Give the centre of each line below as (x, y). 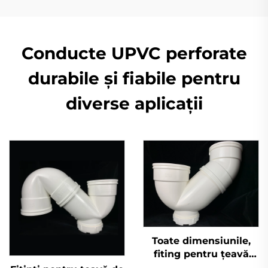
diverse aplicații (134, 103)
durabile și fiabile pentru (134, 78)
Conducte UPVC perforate (134, 53)
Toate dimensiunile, (201, 240)
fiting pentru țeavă (201, 254)
